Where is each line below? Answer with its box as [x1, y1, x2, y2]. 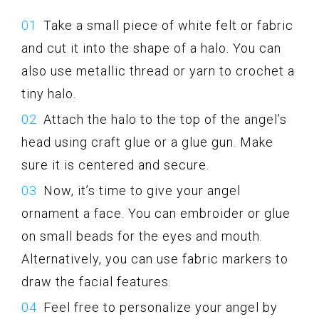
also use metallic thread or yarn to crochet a [21, 63, 295, 78]
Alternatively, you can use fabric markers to [21, 251, 288, 266]
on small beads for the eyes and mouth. [21, 228, 263, 244]
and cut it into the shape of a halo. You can [21, 40, 281, 56]
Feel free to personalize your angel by [43, 299, 278, 315]
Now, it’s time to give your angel [43, 182, 241, 198]
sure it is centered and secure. [21, 157, 209, 172]
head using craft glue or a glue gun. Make [21, 134, 273, 150]
